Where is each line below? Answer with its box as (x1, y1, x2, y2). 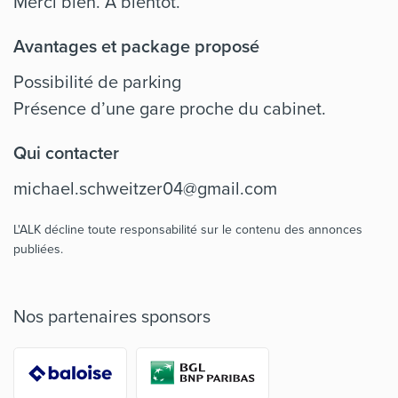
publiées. (13, 240, 63, 258)
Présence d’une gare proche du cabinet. (13, 95, 326, 121)
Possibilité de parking (13, 68, 181, 94)
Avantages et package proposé (13, 33, 259, 59)
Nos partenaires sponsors (13, 303, 211, 329)
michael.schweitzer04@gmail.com (13, 175, 277, 201)
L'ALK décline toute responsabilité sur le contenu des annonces (13, 220, 362, 238)
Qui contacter (13, 139, 119, 165)
